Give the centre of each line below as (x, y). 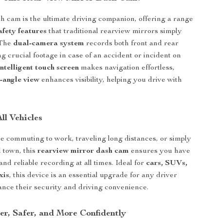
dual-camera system (49, 44)
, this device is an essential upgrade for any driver (93, 176)
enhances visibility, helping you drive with (111, 80)
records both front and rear (132, 44)
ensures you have (160, 151)
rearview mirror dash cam (83, 151)
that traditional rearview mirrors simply (115, 32)
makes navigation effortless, (127, 68)
